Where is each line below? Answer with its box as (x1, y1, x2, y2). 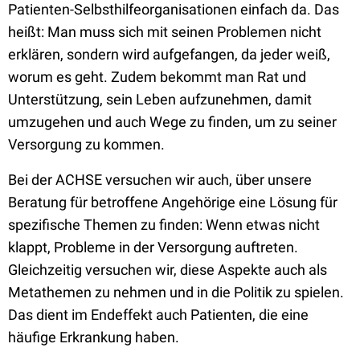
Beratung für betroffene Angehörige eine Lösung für (8, 194, 337, 211)
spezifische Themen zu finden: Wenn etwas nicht (8, 216, 320, 233)
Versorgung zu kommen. (8, 136, 168, 153)
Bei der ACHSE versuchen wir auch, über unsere (8, 171, 312, 188)
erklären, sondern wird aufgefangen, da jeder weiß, (8, 46, 330, 63)
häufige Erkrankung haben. (8, 329, 186, 346)
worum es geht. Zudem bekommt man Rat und (8, 68, 306, 85)
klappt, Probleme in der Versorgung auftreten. (8, 239, 298, 256)
